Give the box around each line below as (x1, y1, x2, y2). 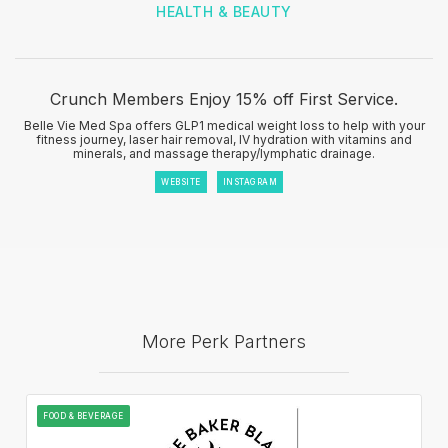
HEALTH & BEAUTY (156, 2, 292, 20)
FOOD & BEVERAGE (43, 410, 124, 421)
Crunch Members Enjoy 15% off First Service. (50, 88, 398, 109)
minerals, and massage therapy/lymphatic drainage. (73, 145, 375, 161)
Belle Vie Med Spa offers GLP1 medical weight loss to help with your (23, 117, 425, 133)
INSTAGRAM (222, 176, 277, 187)
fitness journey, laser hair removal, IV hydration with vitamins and (36, 131, 412, 147)
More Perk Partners (142, 330, 306, 352)
